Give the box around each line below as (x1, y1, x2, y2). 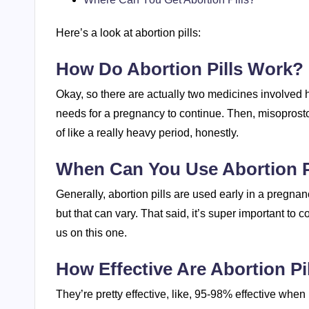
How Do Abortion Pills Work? (56, 58, 303, 79)
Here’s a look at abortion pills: (56, 26, 201, 39)
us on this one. (56, 226, 127, 239)
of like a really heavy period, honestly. (56, 126, 239, 139)
